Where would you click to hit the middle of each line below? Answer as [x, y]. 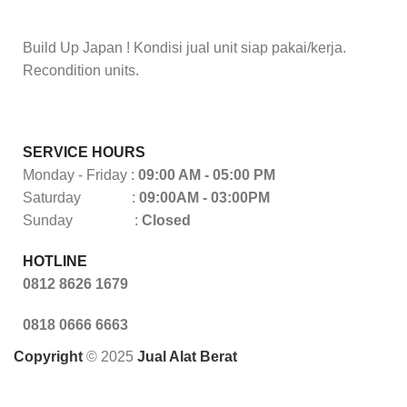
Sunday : [80, 221]
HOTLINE [55, 262]
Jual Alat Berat [187, 357]
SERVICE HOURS [84, 153]
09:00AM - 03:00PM [203, 198]
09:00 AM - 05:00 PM [207, 175]
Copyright [48, 357]
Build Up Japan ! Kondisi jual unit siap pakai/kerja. [184, 48]
